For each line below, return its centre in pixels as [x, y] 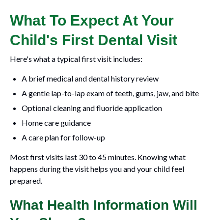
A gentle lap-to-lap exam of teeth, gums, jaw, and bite [110, 93]
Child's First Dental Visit [94, 40]
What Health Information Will [104, 205]
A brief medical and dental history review [90, 78]
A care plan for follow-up [63, 137]
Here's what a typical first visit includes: [76, 59]
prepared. [26, 180]
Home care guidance [56, 123]
